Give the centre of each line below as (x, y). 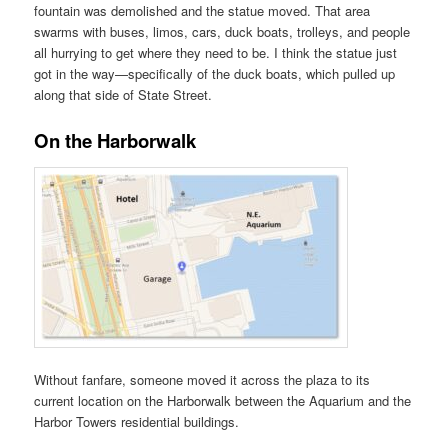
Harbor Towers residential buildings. (137, 421)
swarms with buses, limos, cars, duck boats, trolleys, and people (222, 31)
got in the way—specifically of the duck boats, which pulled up (215, 73)
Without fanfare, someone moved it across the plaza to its (202, 379)
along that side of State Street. (123, 94)
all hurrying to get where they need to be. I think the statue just (216, 52)
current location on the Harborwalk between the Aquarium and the (223, 400)
